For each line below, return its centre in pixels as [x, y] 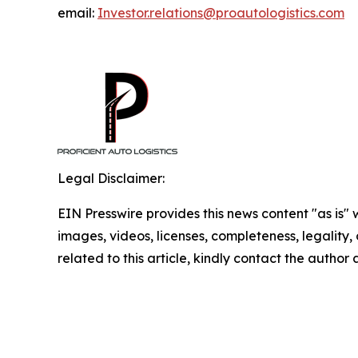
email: [78, 13]
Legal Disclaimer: [111, 178]
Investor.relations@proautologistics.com [221, 13]
